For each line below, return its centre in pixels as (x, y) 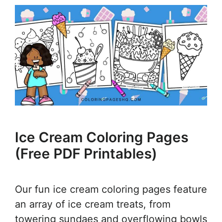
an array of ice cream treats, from (93, 204)
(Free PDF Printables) (86, 154)
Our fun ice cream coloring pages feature (111, 190)
